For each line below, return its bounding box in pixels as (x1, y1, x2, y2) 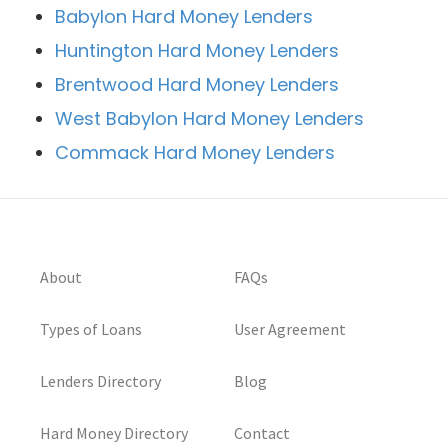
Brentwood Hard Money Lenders (55, 72, 339, 97)
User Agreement (234, 319, 346, 339)
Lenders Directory (40, 371, 161, 391)
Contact (234, 423, 290, 443)
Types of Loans (40, 319, 142, 339)
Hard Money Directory (40, 423, 188, 443)
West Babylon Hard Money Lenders (55, 106, 364, 131)
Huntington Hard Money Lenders (55, 38, 339, 63)
